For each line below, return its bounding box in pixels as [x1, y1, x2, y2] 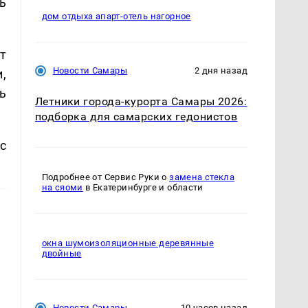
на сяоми [41, 182, 83, 193]
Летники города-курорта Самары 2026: [34, 95, 247, 109]
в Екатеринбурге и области [82, 182, 203, 193]
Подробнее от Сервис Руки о [41, 172, 170, 183]
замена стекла [169, 172, 235, 183]
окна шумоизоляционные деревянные [41, 238, 214, 249]
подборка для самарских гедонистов [34, 110, 238, 124]
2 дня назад [194, 65, 247, 76]
